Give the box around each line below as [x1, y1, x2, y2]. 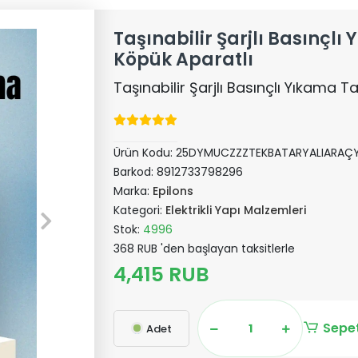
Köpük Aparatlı [113, 47, 254, 72]
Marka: [113, 183, 153, 199]
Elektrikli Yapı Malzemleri [165, 202, 307, 218]
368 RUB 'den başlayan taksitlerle [113, 241, 296, 257]
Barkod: [113, 164, 157, 180]
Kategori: [113, 202, 166, 218]
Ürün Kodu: [113, 145, 177, 161]
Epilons [153, 183, 194, 199]
